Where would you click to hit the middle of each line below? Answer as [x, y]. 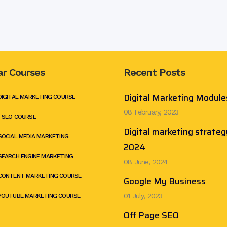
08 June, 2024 [146, 162]
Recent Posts [154, 72]
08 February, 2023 [151, 112]
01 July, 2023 [143, 196]
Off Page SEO [151, 215]
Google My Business [165, 181]
